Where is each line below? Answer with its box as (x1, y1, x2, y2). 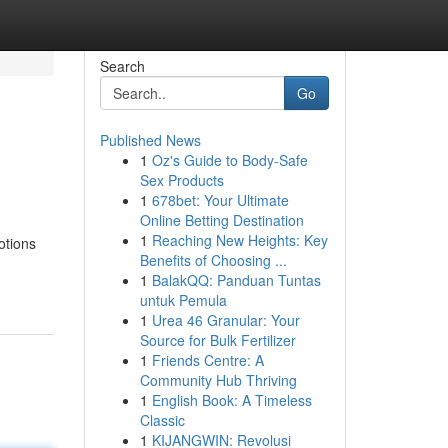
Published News (99, 130, 201, 150)
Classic (139, 410, 185, 430)
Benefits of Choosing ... (139, 250, 287, 270)
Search (99, 56, 145, 76)
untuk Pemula (139, 290, 227, 310)
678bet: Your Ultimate (151, 190, 289, 210)
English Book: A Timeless (151, 390, 312, 410)
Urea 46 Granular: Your (151, 310, 300, 330)
